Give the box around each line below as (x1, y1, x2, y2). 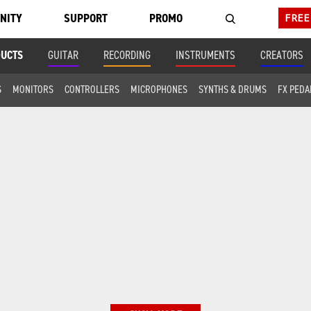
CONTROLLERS (64, 82, 119, 96)
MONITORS (12, 82, 53, 96)
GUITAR (48, 47, 78, 62)
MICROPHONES (130, 82, 187, 96)
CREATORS (260, 47, 303, 62)
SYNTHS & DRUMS (198, 82, 267, 96)
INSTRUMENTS (176, 47, 235, 62)
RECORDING (103, 47, 151, 62)
